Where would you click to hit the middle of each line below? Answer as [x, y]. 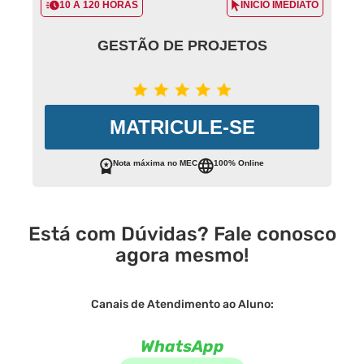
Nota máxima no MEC [155, 163]
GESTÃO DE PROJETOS [182, 46]
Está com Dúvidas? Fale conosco [182, 234]
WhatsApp [182, 347]
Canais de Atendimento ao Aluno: [182, 305]
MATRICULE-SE [182, 128]
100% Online [239, 163]
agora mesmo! [182, 256]
